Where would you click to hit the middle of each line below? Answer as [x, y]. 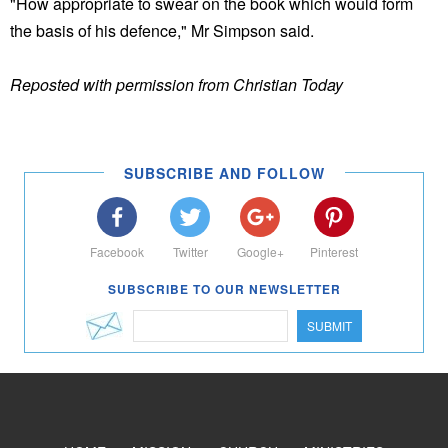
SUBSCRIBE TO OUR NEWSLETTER [224, 289]
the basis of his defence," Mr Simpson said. [162, 30]
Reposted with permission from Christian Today [176, 84]
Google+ [260, 252]
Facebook [116, 252]
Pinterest [334, 252]
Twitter [190, 252]
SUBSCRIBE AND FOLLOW [224, 173]
